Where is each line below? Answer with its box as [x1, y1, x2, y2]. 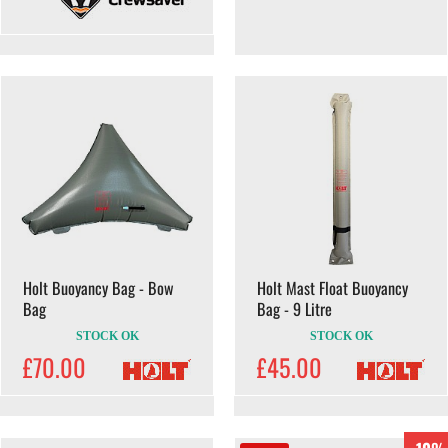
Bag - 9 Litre [257, 296, 332, 321]
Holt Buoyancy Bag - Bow [23, 275, 174, 300]
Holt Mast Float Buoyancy [257, 275, 408, 300]
